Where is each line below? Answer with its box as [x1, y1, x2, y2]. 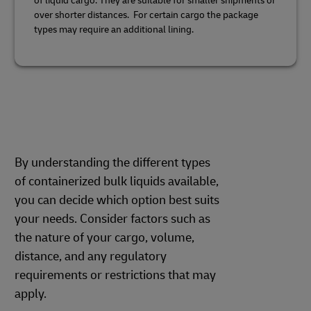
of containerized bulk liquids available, [15, 173, 219, 190]
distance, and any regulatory [15, 248, 167, 264]
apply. [15, 285, 49, 302]
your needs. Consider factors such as [15, 210, 210, 227]
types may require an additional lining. [34, 23, 194, 35]
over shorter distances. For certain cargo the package [34, 8, 258, 21]
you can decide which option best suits [15, 192, 219, 208]
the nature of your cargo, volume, [15, 229, 194, 246]
